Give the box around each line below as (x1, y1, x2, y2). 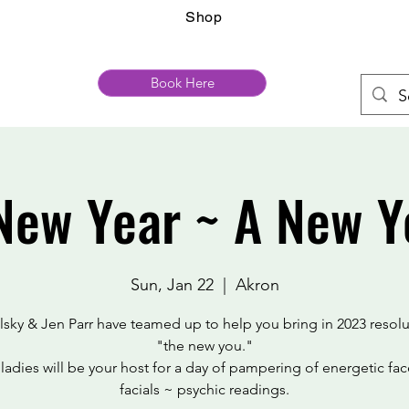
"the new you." (156, 337, 253, 354)
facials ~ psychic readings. (120, 381, 289, 398)
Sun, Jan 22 (130, 275, 214, 295)
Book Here (150, 74, 215, 91)
